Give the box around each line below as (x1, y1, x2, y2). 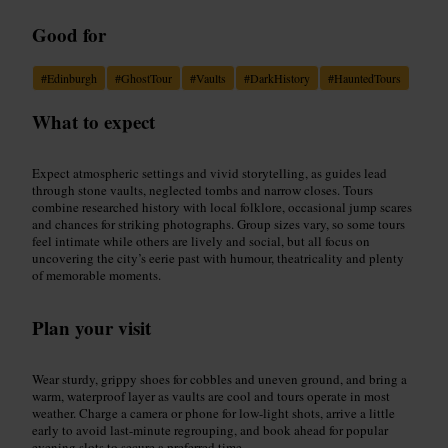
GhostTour (121, 69, 172, 86)
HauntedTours (334, 69, 401, 86)
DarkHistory (250, 69, 310, 86)
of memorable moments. (32, 265, 161, 284)
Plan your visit (32, 313, 151, 341)
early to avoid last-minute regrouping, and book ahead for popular (32, 420, 388, 439)
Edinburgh (47, 69, 97, 86)
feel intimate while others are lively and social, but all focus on (32, 231, 370, 250)
